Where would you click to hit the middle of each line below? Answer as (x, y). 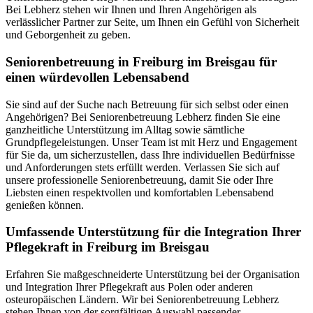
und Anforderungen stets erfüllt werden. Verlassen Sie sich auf (143, 167)
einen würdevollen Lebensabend (97, 77)
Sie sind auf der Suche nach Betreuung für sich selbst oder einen (147, 104)
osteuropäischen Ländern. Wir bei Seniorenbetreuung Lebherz (142, 300)
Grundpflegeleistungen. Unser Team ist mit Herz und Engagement (151, 142)
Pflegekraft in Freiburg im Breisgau (108, 247)
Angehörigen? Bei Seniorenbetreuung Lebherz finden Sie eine (143, 117)
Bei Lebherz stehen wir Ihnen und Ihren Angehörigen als (131, 10)
